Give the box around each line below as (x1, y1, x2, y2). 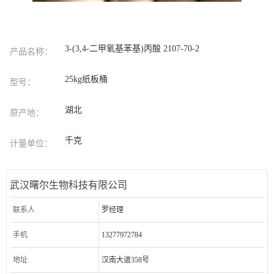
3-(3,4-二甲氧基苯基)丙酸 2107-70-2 (65, 44, 200, 54)
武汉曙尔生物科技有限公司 (10, 180, 128, 191)
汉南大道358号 (101, 256, 149, 265)
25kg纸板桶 (65, 75, 108, 84)
